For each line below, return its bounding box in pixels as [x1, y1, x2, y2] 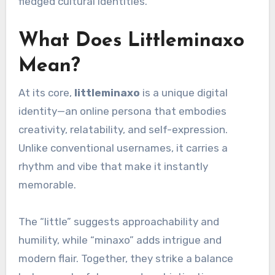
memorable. [18, 178, 76, 191]
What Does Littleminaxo [18, 31, 244, 52]
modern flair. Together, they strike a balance [18, 252, 233, 265]
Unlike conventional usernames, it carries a [18, 141, 228, 154]
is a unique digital [139, 86, 228, 99]
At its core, [18, 86, 74, 99]
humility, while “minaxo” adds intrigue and [18, 233, 222, 246]
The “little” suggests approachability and [18, 215, 219, 228]
